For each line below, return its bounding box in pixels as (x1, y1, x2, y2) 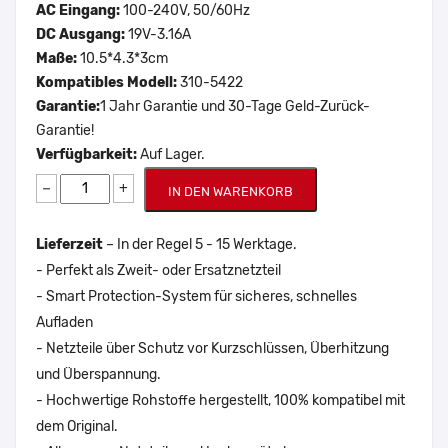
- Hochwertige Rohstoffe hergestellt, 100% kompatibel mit (36, 391, 405, 409)
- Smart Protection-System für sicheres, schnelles (36, 287, 357, 305)
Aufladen (36, 313, 93, 331)
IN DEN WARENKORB (168, 183, 293, 199)
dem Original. (36, 417, 118, 435)
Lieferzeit (36, 235, 103, 253)
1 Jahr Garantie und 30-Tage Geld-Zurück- (100, 97, 370, 115)
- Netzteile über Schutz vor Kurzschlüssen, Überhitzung (36, 339, 389, 357)
